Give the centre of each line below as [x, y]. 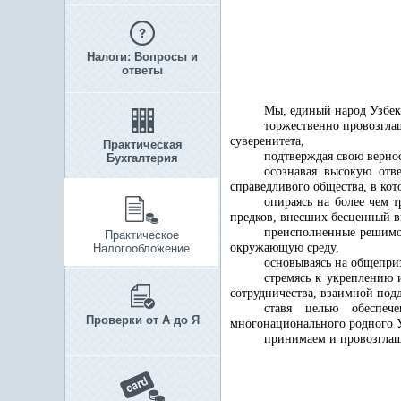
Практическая [142, 145]
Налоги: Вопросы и [142, 57]
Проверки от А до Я [142, 320]
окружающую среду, [285, 247]
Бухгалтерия [142, 158]
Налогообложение [141, 248]
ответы [142, 70]
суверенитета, [267, 141]
